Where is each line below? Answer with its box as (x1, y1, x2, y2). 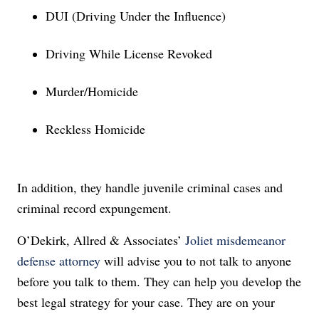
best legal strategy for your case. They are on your (17, 293, 279, 310)
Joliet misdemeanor (185, 231, 286, 249)
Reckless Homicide (46, 120, 145, 137)
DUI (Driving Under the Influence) (46, 7, 226, 24)
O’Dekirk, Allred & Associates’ (17, 231, 185, 249)
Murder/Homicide (46, 83, 138, 100)
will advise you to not (100, 252, 216, 269)
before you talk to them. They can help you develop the (17, 273, 301, 290)
